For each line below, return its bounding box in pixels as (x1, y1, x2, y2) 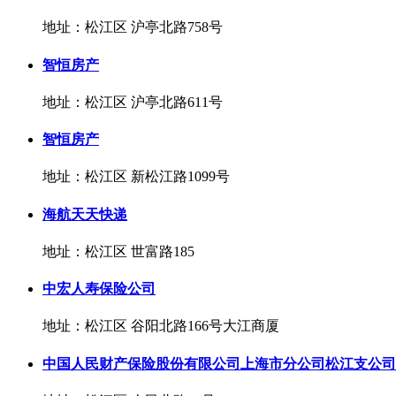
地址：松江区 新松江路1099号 (42, 169, 230, 185)
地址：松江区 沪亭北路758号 (42, 19, 223, 35)
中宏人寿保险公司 (42, 281, 156, 297)
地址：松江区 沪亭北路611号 (42, 94, 223, 110)
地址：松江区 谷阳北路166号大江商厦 (42, 318, 279, 334)
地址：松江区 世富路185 (42, 243, 194, 259)
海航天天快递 (42, 206, 127, 222)
